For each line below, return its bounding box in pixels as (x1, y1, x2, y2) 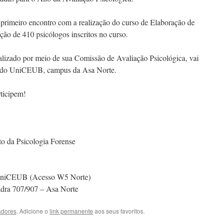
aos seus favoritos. (93, 207, 145, 215)
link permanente (50, 207, 93, 215)
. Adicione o (16, 207, 50, 215)
